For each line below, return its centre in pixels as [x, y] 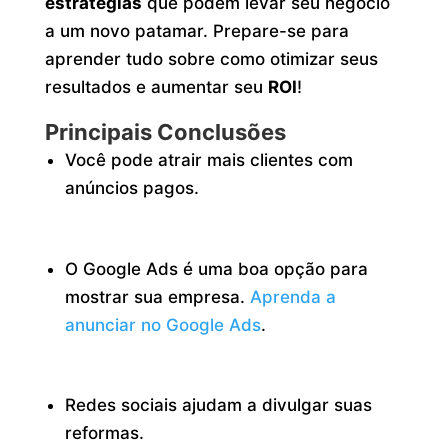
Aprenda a [293, 296]
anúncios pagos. [132, 187]
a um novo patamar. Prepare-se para [196, 30]
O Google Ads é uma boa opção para [217, 268]
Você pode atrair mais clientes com [209, 159]
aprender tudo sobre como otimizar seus [211, 58]
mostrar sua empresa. [158, 296]
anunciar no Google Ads [163, 324]
